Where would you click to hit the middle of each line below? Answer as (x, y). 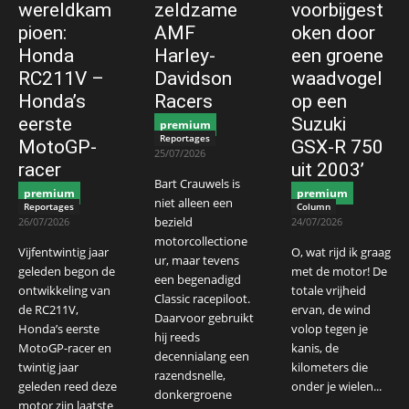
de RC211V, (48, 310)
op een (319, 101)
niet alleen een (194, 203)
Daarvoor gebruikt (204, 318)
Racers (184, 101)
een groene (337, 55)
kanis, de (315, 348)
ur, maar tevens (197, 261)
